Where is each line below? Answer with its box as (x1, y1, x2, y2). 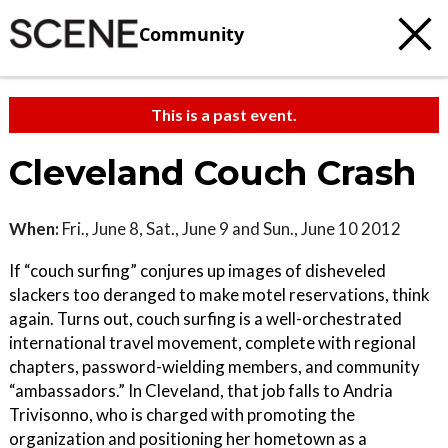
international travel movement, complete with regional (9, 332, 416, 353)
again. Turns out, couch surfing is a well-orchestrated (9, 308, 402, 329)
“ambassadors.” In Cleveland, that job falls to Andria (9, 380, 393, 401)
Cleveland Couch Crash (9, 152, 416, 194)
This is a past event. (151, 105, 297, 124)
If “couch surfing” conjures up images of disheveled (9, 260, 386, 281)
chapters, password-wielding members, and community (9, 356, 420, 377)
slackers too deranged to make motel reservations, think (9, 284, 430, 305)
